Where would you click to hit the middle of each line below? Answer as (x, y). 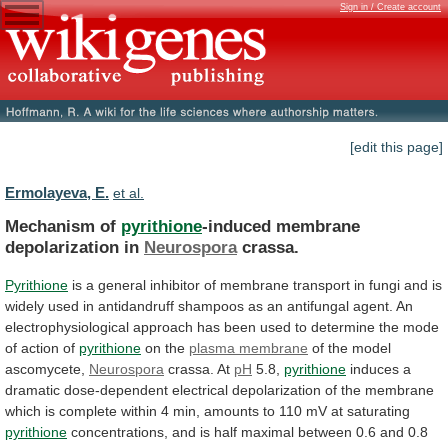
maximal (267, 431)
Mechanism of (63, 225)
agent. (373, 305)
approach (163, 326)
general (122, 284)
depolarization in (74, 246)
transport (321, 284)
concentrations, (119, 431)
